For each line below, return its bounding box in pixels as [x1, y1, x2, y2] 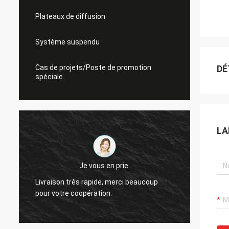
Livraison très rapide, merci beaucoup [35, 177, 158, 186]
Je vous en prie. [79, 161, 130, 170]
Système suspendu [35, 38, 100, 46]
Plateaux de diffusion [35, 12, 105, 20]
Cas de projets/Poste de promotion [35, 63, 151, 72]
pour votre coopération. [35, 189, 112, 197]
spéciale [35, 73, 63, 81]
